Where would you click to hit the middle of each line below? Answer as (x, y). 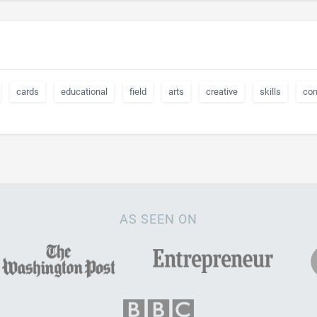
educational (84, 92)
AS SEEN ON (158, 219)
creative (222, 92)
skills (270, 92)
